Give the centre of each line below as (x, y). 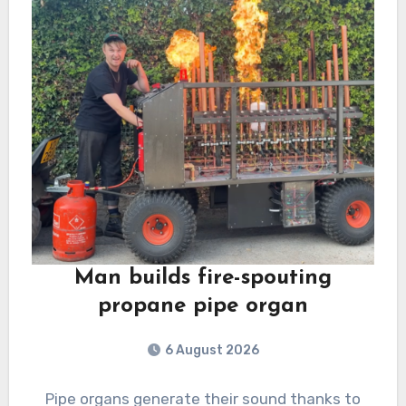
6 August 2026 (212, 351)
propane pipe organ (203, 307)
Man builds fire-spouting (203, 279)
